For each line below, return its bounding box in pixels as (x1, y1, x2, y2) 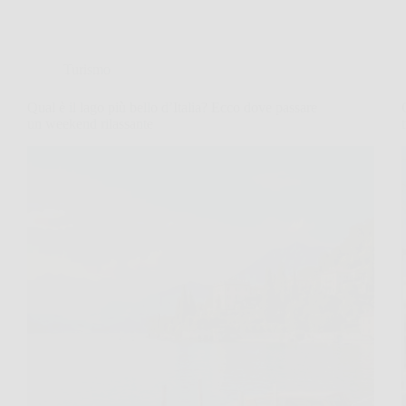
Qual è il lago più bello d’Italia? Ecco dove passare (27, 100, 317, 115)
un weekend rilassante (27, 116, 153, 131)
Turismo (63, 62, 111, 77)
